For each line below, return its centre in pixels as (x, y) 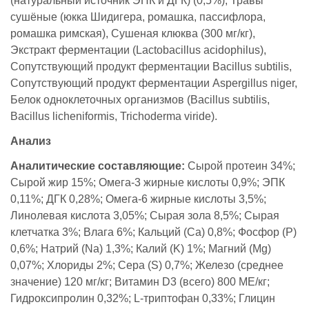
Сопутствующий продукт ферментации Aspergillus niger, (154, 83)
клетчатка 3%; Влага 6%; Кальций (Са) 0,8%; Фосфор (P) (153, 232)
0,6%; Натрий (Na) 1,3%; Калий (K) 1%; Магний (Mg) (141, 248)
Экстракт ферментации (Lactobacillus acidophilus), (138, 50)
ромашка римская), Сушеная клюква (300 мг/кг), (133, 33)
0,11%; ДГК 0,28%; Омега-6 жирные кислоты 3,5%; (138, 199)
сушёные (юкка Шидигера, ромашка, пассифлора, (138, 17)
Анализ (31, 141)
